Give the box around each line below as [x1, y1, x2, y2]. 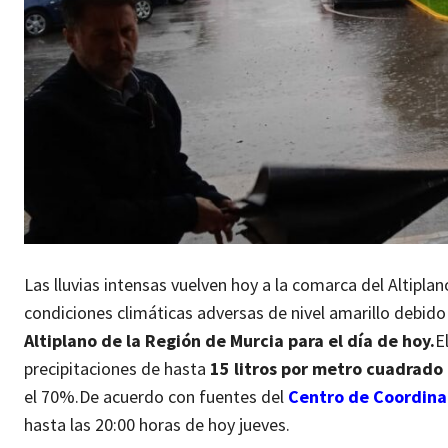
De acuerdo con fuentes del [79, 385, 288, 409]
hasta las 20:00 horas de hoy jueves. [24, 413, 290, 437]
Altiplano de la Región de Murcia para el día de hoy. [24, 329, 435, 353]
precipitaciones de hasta [24, 357, 210, 381]
